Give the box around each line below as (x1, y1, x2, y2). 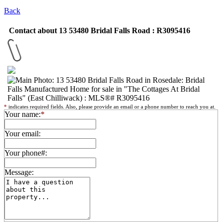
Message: (4, 168, 34, 176)
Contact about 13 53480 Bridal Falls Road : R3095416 (9, 26, 190, 35)
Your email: (4, 129, 41, 138)
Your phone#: (4, 149, 47, 157)
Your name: (4, 110, 41, 118)
